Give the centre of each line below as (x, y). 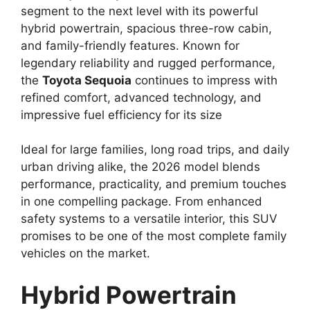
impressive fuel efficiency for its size (121, 115)
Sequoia (107, 80)
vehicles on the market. (85, 254)
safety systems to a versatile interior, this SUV (149, 219)
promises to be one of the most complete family (154, 236)
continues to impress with (204, 80)
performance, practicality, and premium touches (154, 184)
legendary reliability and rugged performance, (148, 63)
